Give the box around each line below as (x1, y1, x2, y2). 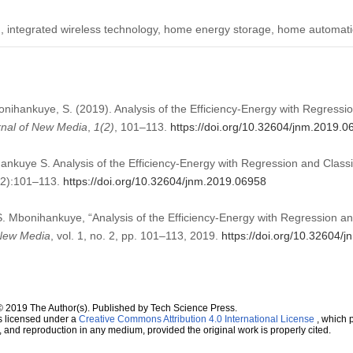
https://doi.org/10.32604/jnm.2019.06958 (62, 174, 266, 188)
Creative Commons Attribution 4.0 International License (78, 313, 314, 325)
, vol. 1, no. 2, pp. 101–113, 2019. (50, 229, 221, 242)
